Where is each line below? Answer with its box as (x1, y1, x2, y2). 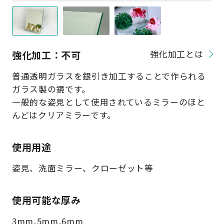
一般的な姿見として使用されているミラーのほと (11, 96, 205, 108)
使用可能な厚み (11, 193, 81, 207)
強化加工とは (150, 47, 203, 60)
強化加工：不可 (11, 47, 81, 62)
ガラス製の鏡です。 (11, 83, 90, 95)
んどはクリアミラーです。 (11, 109, 116, 121)
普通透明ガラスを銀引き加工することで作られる (11, 70, 206, 82)
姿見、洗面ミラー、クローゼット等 (11, 162, 153, 174)
